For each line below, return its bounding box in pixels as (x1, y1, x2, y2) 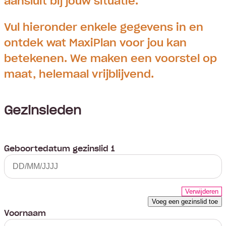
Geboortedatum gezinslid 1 (4, 141, 115, 154)
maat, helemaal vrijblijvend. (4, 65, 154, 82)
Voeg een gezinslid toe (152, 198, 218, 206)
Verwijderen (185, 188, 218, 196)
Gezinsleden (4, 100, 81, 119)
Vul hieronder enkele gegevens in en (4, 18, 203, 35)
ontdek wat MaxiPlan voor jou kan (4, 34, 187, 51)
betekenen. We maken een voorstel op (4, 49, 217, 67)
